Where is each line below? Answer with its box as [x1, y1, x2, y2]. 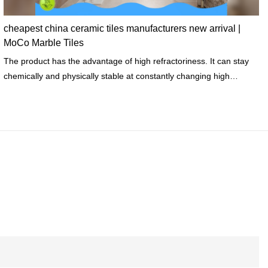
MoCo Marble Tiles [3, 37, 84, 48]
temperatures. [3, 86, 57, 96]
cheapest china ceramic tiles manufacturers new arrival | [3, 23, 240, 33]
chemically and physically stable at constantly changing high [3, 71, 230, 81]
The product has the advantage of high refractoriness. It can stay [3, 56, 249, 66]
